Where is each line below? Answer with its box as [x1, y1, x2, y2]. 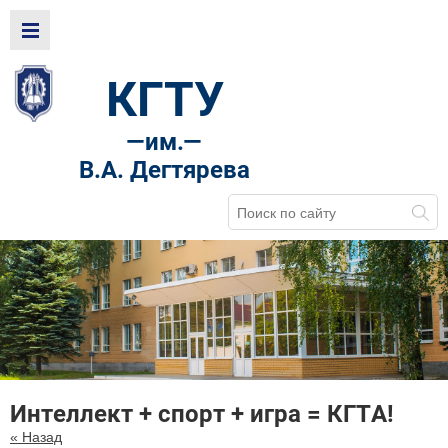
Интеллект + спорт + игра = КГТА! [10, 400, 394, 429]
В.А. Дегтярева [79, 156, 250, 185]
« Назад [10, 429, 62, 446]
